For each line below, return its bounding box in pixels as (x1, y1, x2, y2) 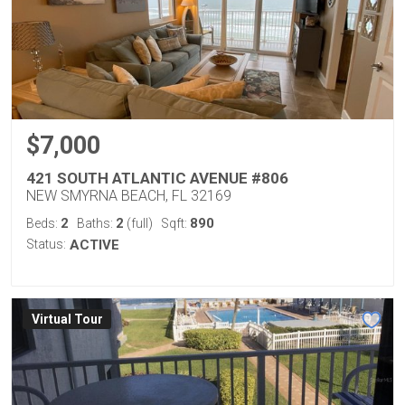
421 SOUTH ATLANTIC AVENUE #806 (26, 169, 288, 187)
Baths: (77, 216, 116, 231)
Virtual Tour (31, 312, 103, 327)
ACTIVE (70, 237, 119, 253)
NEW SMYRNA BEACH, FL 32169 (26, 187, 231, 204)
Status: (26, 237, 66, 251)
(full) (124, 216, 153, 231)
